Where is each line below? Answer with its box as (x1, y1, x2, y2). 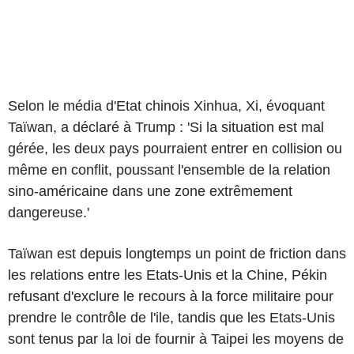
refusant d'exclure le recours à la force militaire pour (8, 288, 333, 304)
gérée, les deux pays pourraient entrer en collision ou (8, 140, 342, 156)
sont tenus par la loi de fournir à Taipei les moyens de (8, 330, 344, 347)
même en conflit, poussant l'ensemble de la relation (8, 161, 330, 178)
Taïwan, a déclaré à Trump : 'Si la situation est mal (8, 119, 324, 135)
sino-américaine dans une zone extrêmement (8, 183, 292, 199)
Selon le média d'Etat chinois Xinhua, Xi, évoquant (8, 97, 325, 114)
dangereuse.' (8, 204, 89, 220)
